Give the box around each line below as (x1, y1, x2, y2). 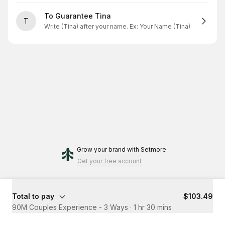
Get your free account (77, 157, 142, 165)
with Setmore (127, 146, 166, 153)
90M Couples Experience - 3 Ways (12, 203, 128, 211)
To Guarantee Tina (44, 12, 111, 20)
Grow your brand (77, 146, 126, 153)
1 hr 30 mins (134, 203, 172, 211)
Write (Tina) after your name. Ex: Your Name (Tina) (44, 23, 190, 30)
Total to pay (12, 192, 54, 200)
